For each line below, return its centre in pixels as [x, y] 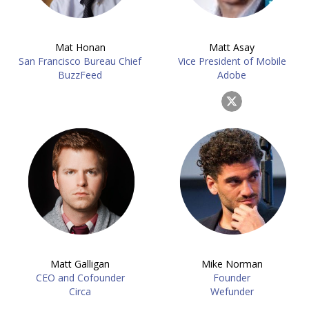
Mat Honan [80, 47]
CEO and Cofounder [80, 278]
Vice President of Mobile [232, 61]
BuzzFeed [80, 75]
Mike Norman [232, 264]
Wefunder [232, 291]
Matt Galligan [80, 264]
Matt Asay [232, 47]
